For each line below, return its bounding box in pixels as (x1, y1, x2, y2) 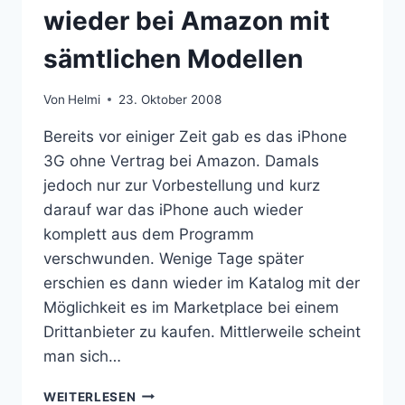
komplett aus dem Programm (43, 224, 254, 243)
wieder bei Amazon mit (43, 5, 330, 36)
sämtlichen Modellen (43, 42, 303, 74)
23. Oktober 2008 (118, 91, 222, 107)
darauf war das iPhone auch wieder (43, 200, 303, 219)
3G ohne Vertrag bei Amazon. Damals (43, 151, 319, 170)
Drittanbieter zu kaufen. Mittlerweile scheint (43, 322, 361, 341)
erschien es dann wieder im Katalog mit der (43, 273, 360, 292)
